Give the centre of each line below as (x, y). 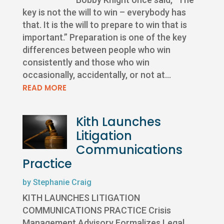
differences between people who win (96, 50)
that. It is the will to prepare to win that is (104, 25)
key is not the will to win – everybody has (104, 12)
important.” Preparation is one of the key (104, 37)
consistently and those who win (86, 62)
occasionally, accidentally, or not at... (96, 75)
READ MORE (44, 88)
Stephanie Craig (62, 182)
